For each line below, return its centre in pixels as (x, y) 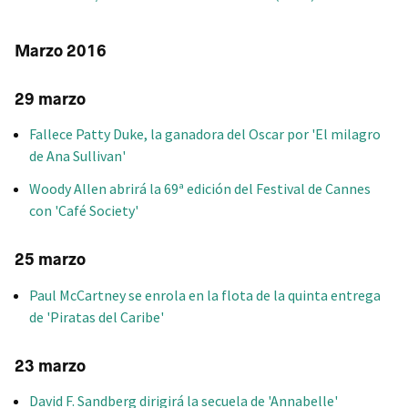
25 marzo (50, 260)
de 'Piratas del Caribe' (97, 316)
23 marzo (50, 366)
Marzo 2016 (61, 51)
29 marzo (50, 100)
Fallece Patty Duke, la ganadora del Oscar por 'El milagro (205, 134)
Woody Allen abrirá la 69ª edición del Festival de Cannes (200, 189)
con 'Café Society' (84, 211)
